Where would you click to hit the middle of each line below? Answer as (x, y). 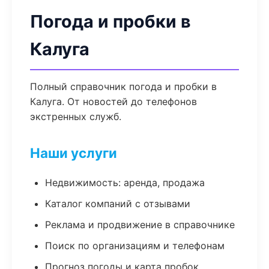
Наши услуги (74, 153)
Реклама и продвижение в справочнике (140, 225)
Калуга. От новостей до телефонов (113, 101)
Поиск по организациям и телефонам (135, 246)
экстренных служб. (76, 116)
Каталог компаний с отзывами (118, 204)
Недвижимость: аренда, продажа (125, 183)
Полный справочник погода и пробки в (123, 86)
